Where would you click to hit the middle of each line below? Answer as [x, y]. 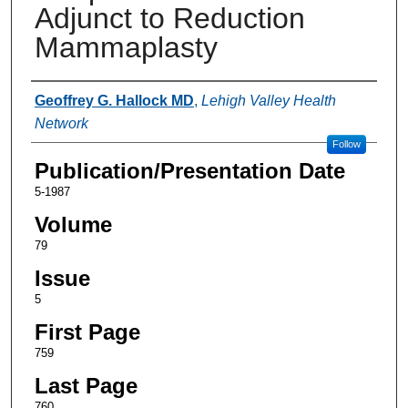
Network [61, 123]
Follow [346, 143]
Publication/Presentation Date [189, 170]
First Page [87, 331]
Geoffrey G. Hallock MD [114, 100]
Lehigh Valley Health [268, 100]
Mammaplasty [126, 47]
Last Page [86, 385]
